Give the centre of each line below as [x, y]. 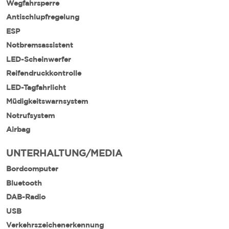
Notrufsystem [30, 115]
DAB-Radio [26, 197]
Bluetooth [24, 183]
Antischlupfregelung [43, 17]
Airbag [18, 129]
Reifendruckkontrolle [44, 73]
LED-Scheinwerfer [39, 59]
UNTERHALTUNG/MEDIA [64, 153]
